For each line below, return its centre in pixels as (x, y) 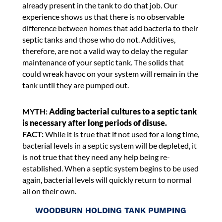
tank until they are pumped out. (75, 85)
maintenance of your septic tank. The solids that (103, 62)
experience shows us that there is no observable (103, 16)
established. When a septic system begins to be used (110, 168)
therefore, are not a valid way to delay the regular (105, 51)
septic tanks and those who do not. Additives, (99, 39)
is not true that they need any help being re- (96, 157)
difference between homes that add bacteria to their (110, 28)
